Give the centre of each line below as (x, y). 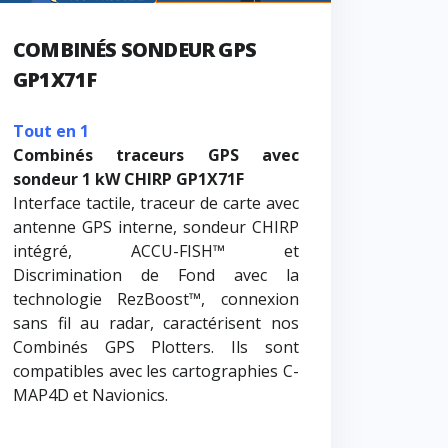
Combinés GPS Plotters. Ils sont (155, 347)
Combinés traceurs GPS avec (155, 155)
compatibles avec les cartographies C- (155, 371)
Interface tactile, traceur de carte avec (155, 203)
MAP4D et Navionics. (90, 395)
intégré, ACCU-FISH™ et (155, 251)
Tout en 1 (50, 131)
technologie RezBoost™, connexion (155, 299)
